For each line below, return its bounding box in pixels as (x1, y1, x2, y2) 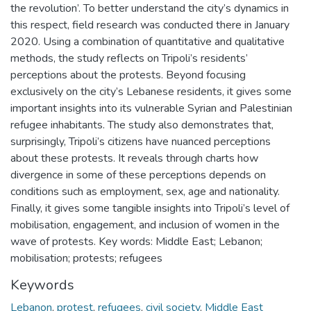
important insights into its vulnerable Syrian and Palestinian (10, 101, 292, 117)
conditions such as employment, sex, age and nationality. (10, 184, 280, 200)
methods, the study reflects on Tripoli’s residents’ (10, 51, 248, 67)
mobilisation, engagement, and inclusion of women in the (10, 217, 280, 233)
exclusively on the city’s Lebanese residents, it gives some (10, 84, 292, 100)
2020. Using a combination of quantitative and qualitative (10, 34, 285, 50)
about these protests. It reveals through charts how (10, 151, 258, 167)
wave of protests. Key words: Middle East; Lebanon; (10, 234, 262, 250)
